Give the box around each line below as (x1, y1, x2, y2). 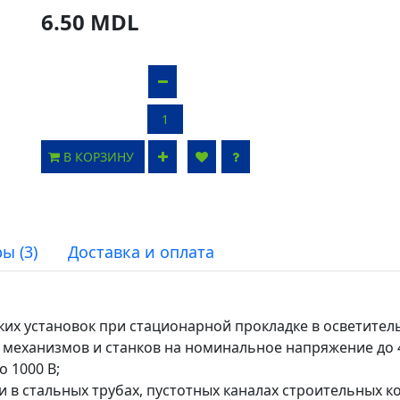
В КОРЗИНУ (63, 148, 137, 165)
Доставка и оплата (68, 241, 214, 262)
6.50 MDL (41, 7, 139, 37)
